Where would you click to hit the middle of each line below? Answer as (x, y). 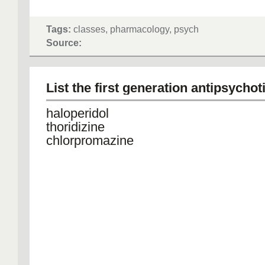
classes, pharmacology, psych (135, 29)
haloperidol (77, 113)
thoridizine (75, 127)
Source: (64, 43)
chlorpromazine (90, 140)
